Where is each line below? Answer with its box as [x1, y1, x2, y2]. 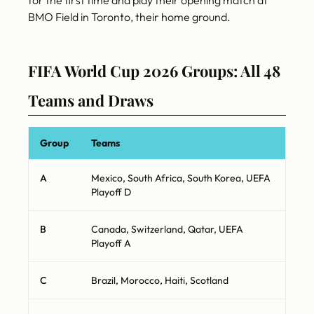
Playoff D [91, 186, 131, 199]
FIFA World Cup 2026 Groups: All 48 [28, 60, 280, 82]
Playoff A [91, 237, 131, 250]
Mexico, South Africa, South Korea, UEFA [91, 172, 271, 185]
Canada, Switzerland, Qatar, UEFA [91, 223, 243, 236]
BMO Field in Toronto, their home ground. [28, 10, 231, 25]
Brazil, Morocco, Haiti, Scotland [91, 274, 228, 287]
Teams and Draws [28, 90, 153, 111]
